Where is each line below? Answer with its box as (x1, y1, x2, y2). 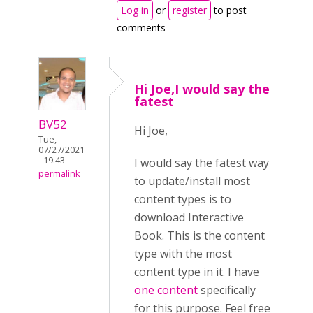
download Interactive (134, 210, 244, 225)
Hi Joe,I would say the (134, 80, 270, 97)
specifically (198, 282, 256, 298)
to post (211, 3, 247, 17)
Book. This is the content (134, 228, 265, 243)
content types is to (134, 191, 231, 207)
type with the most (134, 246, 232, 261)
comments (117, 21, 166, 34)
